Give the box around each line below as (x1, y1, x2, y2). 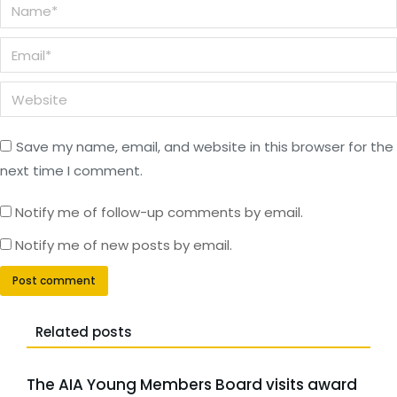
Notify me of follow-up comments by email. (15, 203, 303, 222)
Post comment (12, 273, 96, 288)
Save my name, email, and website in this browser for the (16, 137, 393, 156)
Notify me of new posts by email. (15, 236, 232, 254)
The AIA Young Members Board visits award (27, 374, 357, 395)
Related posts (35, 323, 132, 341)
